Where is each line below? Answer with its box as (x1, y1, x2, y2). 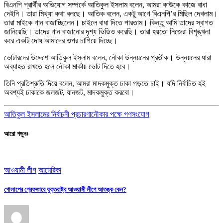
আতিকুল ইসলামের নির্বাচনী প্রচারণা (4, 110, 91, 118)
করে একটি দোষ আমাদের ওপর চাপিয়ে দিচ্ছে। (4, 36, 118, 45)
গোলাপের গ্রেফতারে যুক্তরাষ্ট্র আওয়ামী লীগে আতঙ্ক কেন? (4, 186, 126, 194)
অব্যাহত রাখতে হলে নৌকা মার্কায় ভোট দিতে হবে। (4, 62, 130, 71)
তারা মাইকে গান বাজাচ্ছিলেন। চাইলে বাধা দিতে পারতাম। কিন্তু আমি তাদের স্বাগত (4, 18, 213, 27)
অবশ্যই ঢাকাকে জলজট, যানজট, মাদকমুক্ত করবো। (4, 88, 134, 97)
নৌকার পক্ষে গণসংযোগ (91, 110, 149, 118)
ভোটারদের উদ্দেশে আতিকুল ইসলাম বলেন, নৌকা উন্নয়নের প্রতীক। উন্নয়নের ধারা (4, 53, 211, 62)
